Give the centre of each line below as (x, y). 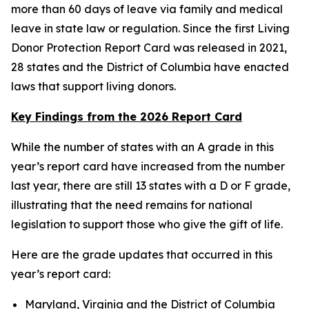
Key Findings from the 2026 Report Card (127, 117)
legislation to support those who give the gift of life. (147, 224)
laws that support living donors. (93, 86)
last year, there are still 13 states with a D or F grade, (151, 186)
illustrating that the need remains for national (132, 205)
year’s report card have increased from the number (148, 166)
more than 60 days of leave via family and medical (147, 9)
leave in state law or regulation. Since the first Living (150, 28)
